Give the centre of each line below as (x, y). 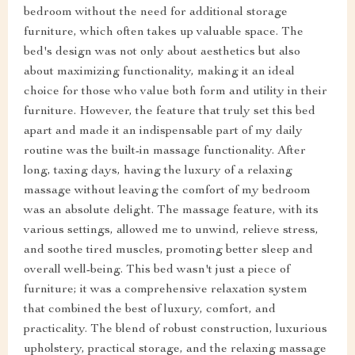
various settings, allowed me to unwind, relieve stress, (171, 231)
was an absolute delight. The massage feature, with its (171, 211)
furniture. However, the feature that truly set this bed (170, 112)
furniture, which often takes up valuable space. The (164, 33)
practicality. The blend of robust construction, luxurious (176, 330)
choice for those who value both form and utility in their (176, 92)
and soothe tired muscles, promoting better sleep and (168, 251)
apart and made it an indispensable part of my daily (163, 132)
